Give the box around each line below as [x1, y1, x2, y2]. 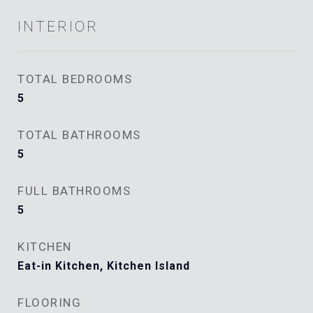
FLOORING [17, 296, 81, 310]
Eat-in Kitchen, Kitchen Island [17, 259, 190, 272]
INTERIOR [17, 18, 99, 35]
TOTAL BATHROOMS [17, 128, 141, 142]
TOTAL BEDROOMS [17, 72, 132, 86]
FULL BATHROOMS [17, 184, 131, 198]
